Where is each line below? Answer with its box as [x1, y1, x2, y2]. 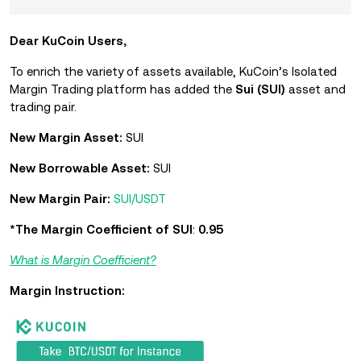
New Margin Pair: [10, 192, 110, 205]
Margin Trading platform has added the [10, 82, 232, 96]
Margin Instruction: [10, 284, 125, 297]
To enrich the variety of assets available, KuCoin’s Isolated [10, 64, 337, 78]
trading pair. [10, 100, 77, 114]
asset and [288, 82, 346, 96]
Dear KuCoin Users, [10, 34, 127, 48]
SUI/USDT [114, 192, 166, 205]
